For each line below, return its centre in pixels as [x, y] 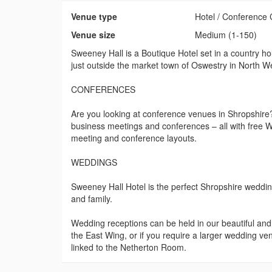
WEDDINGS [94, 162]
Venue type [94, 17]
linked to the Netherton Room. [129, 247]
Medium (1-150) [226, 35]
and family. [92, 199]
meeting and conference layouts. [134, 138]
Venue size [93, 35]
